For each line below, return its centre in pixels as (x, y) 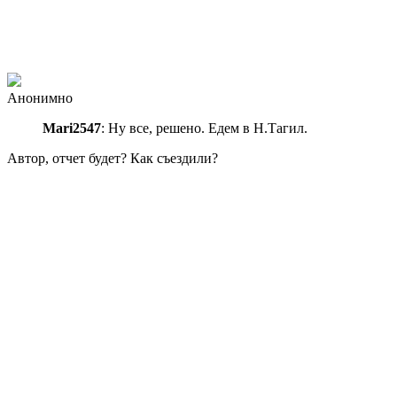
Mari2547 (72, 128)
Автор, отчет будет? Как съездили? (113, 158)
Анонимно (40, 97)
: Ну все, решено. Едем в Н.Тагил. (204, 128)
